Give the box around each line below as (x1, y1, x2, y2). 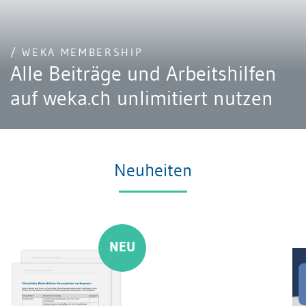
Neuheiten (114, 159, 192, 182)
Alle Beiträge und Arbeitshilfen (10, 61, 277, 87)
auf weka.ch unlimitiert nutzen (10, 85, 273, 111)
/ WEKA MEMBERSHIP (10, 45, 143, 59)
